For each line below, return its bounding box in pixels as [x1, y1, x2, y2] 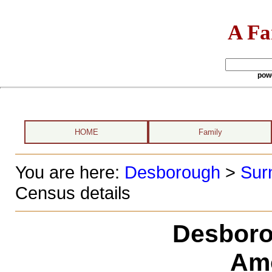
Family [198, 127, 222, 137]
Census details [15, 183, 131, 203]
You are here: [15, 162, 124, 182]
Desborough [124, 162, 220, 182]
